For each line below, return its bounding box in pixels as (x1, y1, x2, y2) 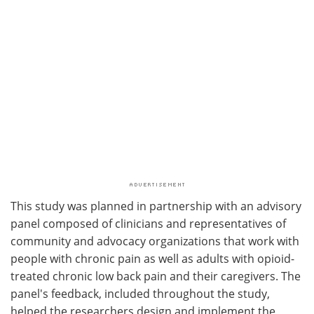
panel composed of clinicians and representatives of (11, 215, 286, 231)
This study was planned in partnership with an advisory (11, 198, 301, 213)
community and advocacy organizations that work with (11, 233, 299, 248)
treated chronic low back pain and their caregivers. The (11, 268, 301, 283)
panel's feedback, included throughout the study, (11, 285, 270, 301)
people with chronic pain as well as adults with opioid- (11, 250, 294, 266)
